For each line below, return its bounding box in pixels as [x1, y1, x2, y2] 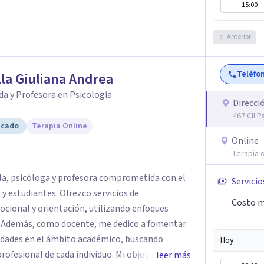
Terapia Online [32, 120, 87, 132]
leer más [156, 249, 191, 262]
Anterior [227, 32, 251, 42]
